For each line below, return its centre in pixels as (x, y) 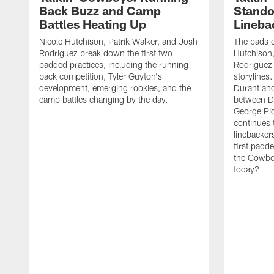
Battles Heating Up (93, 24)
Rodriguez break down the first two (106, 53)
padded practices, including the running (114, 64)
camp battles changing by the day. (104, 99)
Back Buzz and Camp (100, 10)
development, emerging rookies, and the (115, 87)
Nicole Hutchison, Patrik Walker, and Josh (118, 41)
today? (246, 169)
